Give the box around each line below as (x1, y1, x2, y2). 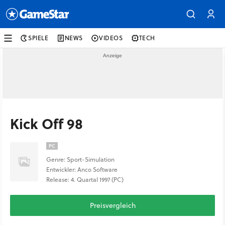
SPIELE (28, 34, 49, 42)
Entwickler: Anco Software (46, 165, 118, 174)
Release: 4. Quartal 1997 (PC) (46, 175, 124, 184)
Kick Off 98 (10, 113, 83, 134)
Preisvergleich (89, 200, 136, 210)
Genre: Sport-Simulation (46, 155, 115, 164)
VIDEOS (99, 34, 123, 42)
